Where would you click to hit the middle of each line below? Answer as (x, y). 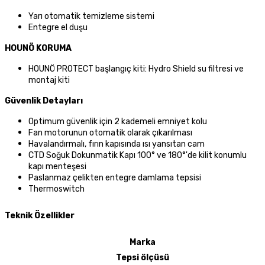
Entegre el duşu (58, 28)
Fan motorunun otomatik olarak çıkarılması (110, 133)
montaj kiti (49, 80)
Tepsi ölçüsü (143, 258)
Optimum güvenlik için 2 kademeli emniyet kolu (118, 122)
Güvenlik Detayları (44, 101)
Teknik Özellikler (40, 216)
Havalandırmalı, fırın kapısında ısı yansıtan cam (117, 144)
